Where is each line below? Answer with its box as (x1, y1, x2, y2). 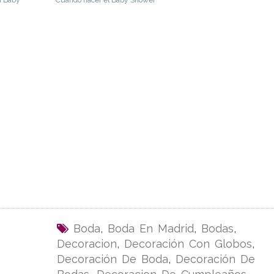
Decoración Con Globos (124, 237, 252, 251)
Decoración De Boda (56, 253, 168, 266)
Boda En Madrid (107, 222, 194, 235)
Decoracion (56, 237, 117, 251)
